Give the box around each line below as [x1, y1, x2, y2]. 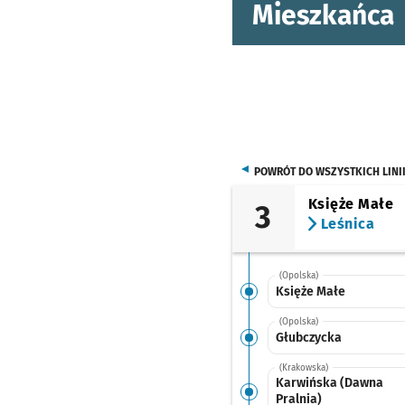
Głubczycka [275, 329, 342, 345]
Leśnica [316, 215, 375, 232]
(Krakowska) [278, 363, 328, 373]
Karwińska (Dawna [275, 375, 383, 391]
